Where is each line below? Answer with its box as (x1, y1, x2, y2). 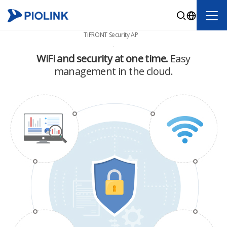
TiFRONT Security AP (84, 30, 138, 39)
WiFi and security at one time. (36, 52, 170, 65)
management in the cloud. (54, 64, 173, 78)
